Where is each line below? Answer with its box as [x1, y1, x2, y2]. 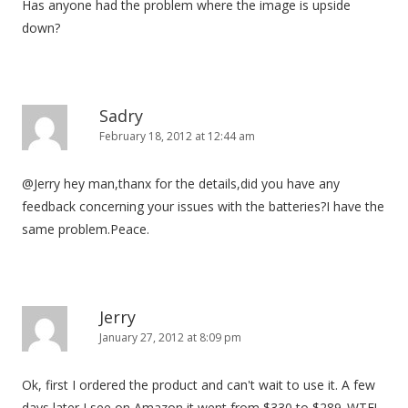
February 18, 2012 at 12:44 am [99, 128, 255, 144]
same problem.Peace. [22, 220, 149, 238]
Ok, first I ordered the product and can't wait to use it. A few [22, 376, 375, 393]
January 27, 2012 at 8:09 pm [99, 330, 241, 345]
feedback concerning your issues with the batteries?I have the [22, 198, 384, 215]
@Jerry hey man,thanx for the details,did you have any [22, 175, 340, 192]
